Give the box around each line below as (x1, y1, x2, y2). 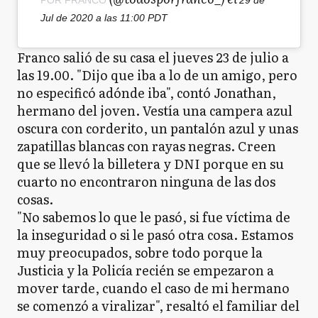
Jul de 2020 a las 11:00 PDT (40, 11, 168, 23)
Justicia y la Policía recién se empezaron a (17, 260, 274, 280)
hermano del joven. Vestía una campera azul (17, 100, 292, 120)
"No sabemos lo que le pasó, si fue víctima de (17, 207, 290, 226)
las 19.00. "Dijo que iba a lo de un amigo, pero (17, 65, 297, 84)
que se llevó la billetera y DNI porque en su (17, 153, 284, 173)
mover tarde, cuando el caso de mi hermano (17, 278, 290, 297)
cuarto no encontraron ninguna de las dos (17, 171, 275, 191)
